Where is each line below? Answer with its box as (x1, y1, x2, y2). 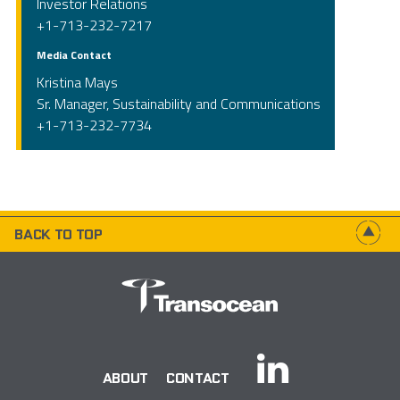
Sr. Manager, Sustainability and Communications (36, 92, 321, 114)
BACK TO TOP (14, 223, 103, 245)
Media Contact (36, 46, 112, 63)
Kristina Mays (36, 71, 118, 93)
